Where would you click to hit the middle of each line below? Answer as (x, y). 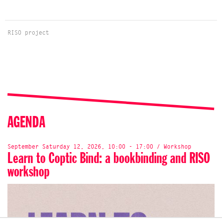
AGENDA (26, 123)
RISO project (28, 33)
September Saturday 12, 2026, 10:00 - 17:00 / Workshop (99, 147)
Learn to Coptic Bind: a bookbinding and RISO (109, 159)
